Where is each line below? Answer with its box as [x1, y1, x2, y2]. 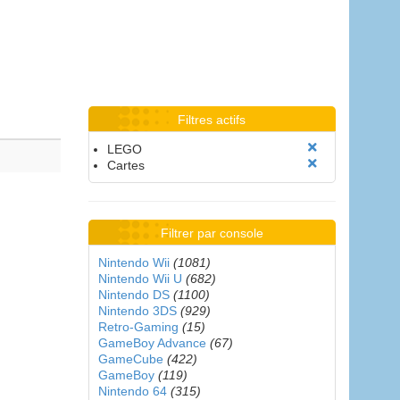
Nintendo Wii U [97, 271, 182, 286]
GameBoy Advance [97, 336, 206, 350]
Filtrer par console [160, 226, 263, 240]
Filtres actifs [178, 112, 246, 127]
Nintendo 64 [97, 384, 167, 398]
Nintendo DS [97, 287, 170, 302]
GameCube [97, 352, 163, 366]
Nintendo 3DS [97, 304, 177, 318]
